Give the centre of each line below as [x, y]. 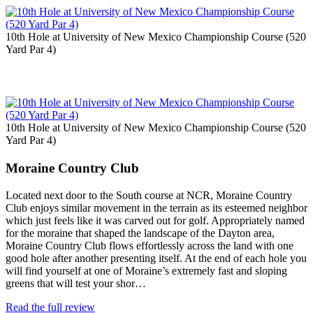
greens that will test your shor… [76, 283]
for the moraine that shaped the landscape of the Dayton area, [140, 233]
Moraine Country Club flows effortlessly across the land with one [150, 245]
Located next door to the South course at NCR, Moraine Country [149, 195]
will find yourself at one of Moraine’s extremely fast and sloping [146, 270]
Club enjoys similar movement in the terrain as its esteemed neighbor [156, 208]
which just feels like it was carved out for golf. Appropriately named [155, 220]
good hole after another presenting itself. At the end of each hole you [156, 258]
